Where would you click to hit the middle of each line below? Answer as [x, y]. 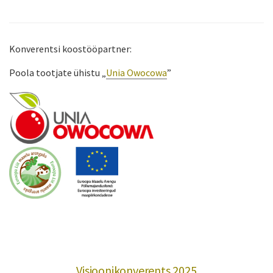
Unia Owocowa [136, 73]
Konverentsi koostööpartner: [70, 49]
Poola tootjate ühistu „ [58, 73]
